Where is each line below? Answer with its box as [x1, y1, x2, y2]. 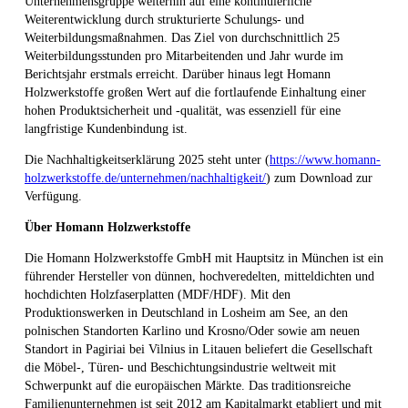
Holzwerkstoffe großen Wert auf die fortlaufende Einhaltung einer [25, 86, 366, 100]
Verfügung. [25, 189, 82, 204]
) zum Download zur [266, 171, 372, 186]
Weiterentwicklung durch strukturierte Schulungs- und [25, 13, 304, 27]
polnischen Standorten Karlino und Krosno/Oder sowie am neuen [25, 324, 360, 339]
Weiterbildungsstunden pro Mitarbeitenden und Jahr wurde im [25, 49, 343, 64]
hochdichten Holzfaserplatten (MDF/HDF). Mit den [25, 288, 291, 302]
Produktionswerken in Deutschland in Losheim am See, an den [25, 306, 348, 321]
